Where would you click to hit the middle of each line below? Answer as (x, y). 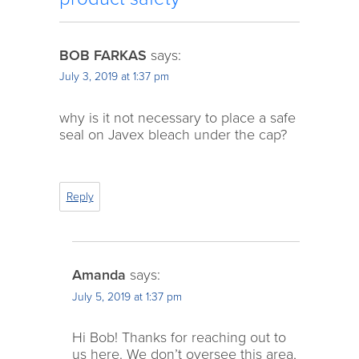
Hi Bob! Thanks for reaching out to (179, 337)
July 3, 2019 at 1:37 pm (114, 77)
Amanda (99, 274)
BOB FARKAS (103, 55)
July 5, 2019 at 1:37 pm (127, 296)
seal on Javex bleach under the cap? (173, 134)
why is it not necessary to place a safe (177, 117)
